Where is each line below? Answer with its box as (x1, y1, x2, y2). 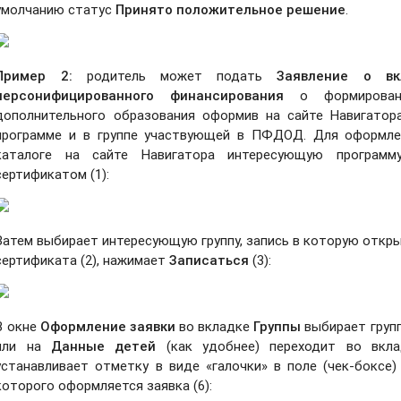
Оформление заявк (39, 317, 167, 335)
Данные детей (51, 337, 157, 354)
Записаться (169, 251, 250, 269)
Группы (253, 317, 302, 335)
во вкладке (175, 317, 254, 335)
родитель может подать (86, 66, 277, 84)
